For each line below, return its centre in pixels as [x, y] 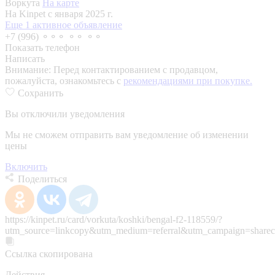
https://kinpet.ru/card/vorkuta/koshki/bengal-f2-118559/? [114, 219]
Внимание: [29, 69]
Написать [25, 58]
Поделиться [42, 179]
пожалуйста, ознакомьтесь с [64, 80]
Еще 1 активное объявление [64, 25]
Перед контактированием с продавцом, [136, 69]
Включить [26, 166]
